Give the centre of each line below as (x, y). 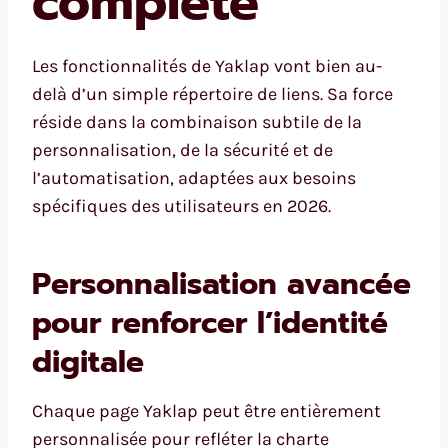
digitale (88, 362)
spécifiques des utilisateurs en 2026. (181, 206)
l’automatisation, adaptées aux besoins (194, 178)
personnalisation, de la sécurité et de (182, 150)
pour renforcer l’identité (210, 323)
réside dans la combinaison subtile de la (197, 122)
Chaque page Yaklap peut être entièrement (206, 411)
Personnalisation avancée (221, 284)
